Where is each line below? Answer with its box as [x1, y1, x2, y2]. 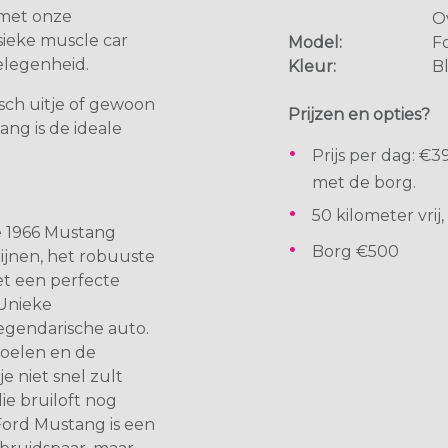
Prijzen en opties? [288, 104, 430, 124]
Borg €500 [312, 241, 399, 261]
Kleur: [288, 56, 336, 76]
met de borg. [312, 172, 416, 192]
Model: [288, 32, 342, 52]
